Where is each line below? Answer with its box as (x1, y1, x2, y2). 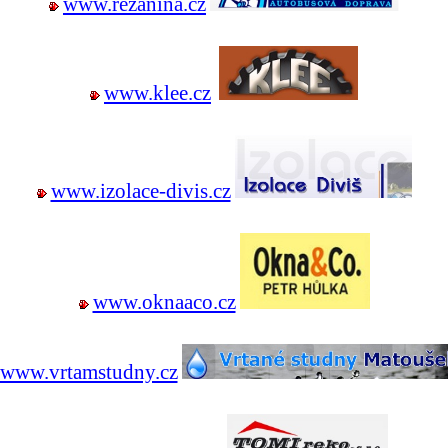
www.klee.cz (104, 81, 211, 105)
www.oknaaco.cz (92, 290, 236, 314)
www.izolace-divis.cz (50, 179, 231, 203)
